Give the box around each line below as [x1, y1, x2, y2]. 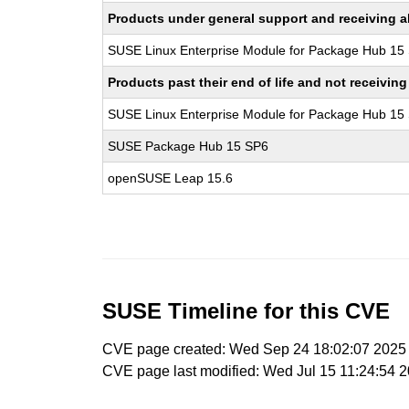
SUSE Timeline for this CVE [102, 299, 391, 323]
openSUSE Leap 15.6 [108, 171, 234, 185]
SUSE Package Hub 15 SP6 [108, 139, 269, 153]
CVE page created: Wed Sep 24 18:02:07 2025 [102, 341, 407, 357]
